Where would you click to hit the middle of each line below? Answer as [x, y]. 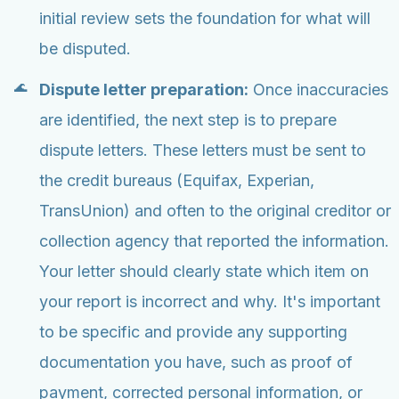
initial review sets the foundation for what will [205, 19]
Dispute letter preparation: [144, 90]
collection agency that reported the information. [214, 241]
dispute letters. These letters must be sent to [203, 151]
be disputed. [85, 49]
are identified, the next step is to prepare [188, 120]
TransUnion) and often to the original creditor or [215, 211]
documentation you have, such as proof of [196, 362]
